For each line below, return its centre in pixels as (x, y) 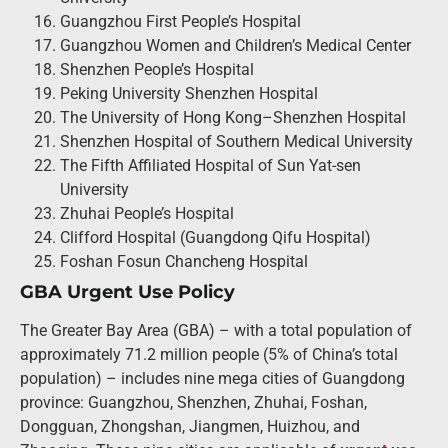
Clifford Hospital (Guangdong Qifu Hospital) (215, 238)
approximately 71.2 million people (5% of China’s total (209, 355)
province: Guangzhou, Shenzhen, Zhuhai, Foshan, (193, 403)
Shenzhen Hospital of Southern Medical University (236, 142)
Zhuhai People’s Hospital (147, 214)
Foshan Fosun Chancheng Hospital (184, 262)
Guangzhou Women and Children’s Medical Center (235, 46)
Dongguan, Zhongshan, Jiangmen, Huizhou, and (190, 427)
